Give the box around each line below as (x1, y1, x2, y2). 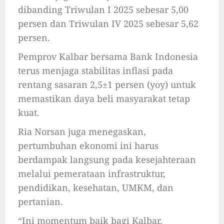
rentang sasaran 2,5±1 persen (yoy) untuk (18, 78, 196, 91)
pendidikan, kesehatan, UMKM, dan (18, 181, 173, 194)
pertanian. (18, 195, 63, 208)
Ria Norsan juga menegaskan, (18, 125, 146, 138)
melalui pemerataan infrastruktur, (18, 167, 165, 180)
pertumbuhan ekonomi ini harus (18, 139, 158, 152)
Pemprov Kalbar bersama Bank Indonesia (18, 50, 198, 63)
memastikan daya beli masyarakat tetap (18, 92, 190, 105)
